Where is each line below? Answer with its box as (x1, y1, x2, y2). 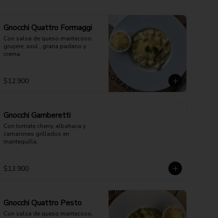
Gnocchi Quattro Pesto (3, 198, 82, 208)
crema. (3, 50, 21, 58)
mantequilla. (3, 138, 38, 145)
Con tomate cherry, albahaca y (3, 122, 86, 130)
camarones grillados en (3, 130, 69, 138)
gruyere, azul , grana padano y (3, 42, 86, 50)
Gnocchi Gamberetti (3, 110, 71, 121)
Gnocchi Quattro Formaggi (3, 22, 92, 33)
